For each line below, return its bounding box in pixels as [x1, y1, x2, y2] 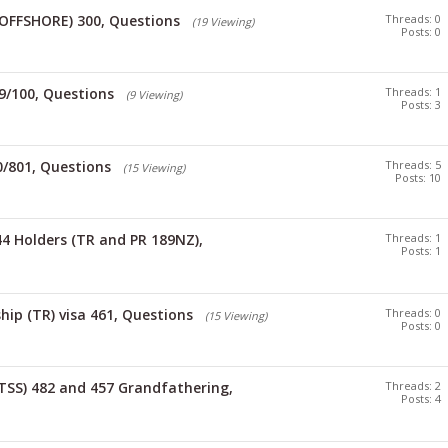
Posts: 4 [401, 391, 441, 406]
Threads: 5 [385, 157, 441, 172]
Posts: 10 [395, 170, 441, 185]
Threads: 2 [385, 378, 441, 393]
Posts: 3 [401, 97, 441, 112]
